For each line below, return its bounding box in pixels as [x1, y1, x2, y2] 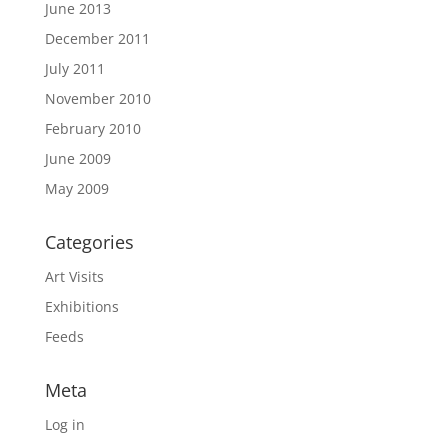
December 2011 [44, 29, 150, 49]
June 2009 [44, 149, 111, 169]
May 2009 [44, 179, 109, 199]
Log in [44, 415, 85, 435]
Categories [44, 230, 134, 255]
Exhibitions [44, 297, 119, 317]
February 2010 [44, 119, 141, 139]
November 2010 [44, 89, 151, 109]
